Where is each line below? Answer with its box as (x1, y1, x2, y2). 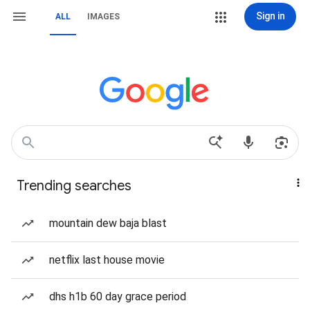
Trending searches (17, 177, 131, 194)
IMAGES (87, 12, 120, 21)
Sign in (255, 10, 285, 21)
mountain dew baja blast (49, 217, 167, 230)
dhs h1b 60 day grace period (49, 290, 186, 303)
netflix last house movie (49, 253, 165, 266)
